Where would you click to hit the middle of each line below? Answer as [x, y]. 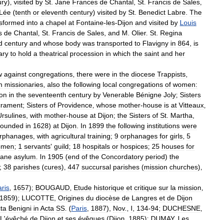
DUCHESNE [181, 208]
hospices [134, 146]
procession [87, 53]
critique [145, 187]
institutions [163, 125]
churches [184, 167]
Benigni [20, 208]
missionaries [24, 84]
